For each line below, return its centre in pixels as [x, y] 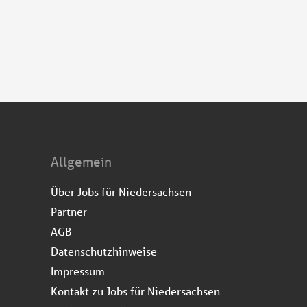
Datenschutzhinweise [104, 251]
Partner [69, 211]
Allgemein [81, 161]
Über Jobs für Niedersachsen [121, 191]
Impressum [78, 271]
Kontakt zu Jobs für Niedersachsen [135, 291]
